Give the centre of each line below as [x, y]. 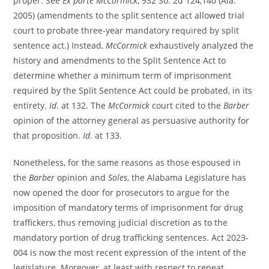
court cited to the [187, 106]
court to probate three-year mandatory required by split [126, 31]
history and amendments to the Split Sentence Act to [120, 61]
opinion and [82, 178]
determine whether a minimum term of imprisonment [122, 76]
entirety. [32, 106]
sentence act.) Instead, [60, 46]
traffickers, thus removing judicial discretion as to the [121, 223]
